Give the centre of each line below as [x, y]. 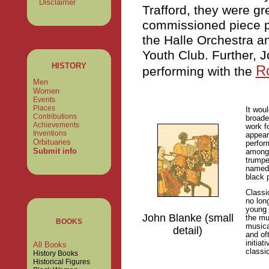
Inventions [50, 133]
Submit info [55, 151]
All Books [50, 245]
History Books [55, 253]
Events [44, 100]
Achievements [56, 125]
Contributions [55, 116]
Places [44, 108]
